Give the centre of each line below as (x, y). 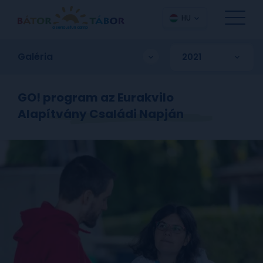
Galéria (35, 57)
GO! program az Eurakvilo (96, 97)
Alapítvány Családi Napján (101, 114)
